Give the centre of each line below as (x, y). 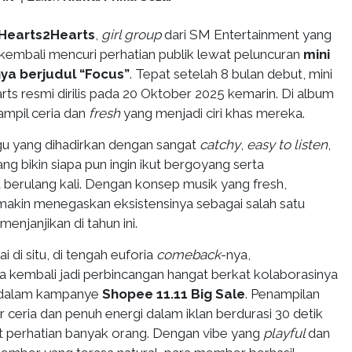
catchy (220, 145)
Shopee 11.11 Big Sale (174, 294)
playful (286, 333)
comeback (189, 255)
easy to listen (287, 145)
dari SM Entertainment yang (246, 35)
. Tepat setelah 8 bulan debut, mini (231, 74)
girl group (131, 35)
